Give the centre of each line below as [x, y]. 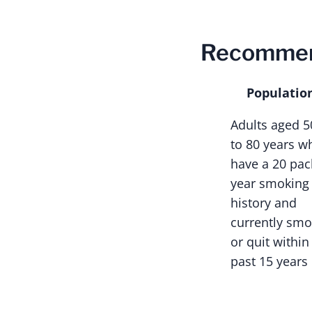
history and [264, 202]
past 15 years [269, 261]
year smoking [270, 183]
